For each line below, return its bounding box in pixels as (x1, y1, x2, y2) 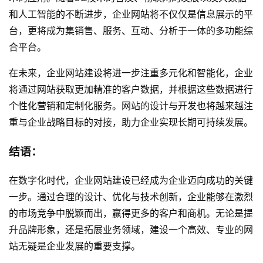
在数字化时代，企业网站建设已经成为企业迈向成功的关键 (9, 173, 253, 187)
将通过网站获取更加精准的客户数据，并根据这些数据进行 (9, 82, 253, 96)
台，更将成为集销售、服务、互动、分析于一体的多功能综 (9, 23, 253, 38)
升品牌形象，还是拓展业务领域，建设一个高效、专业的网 (9, 222, 253, 236)
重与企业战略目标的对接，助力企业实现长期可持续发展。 (9, 115, 253, 129)
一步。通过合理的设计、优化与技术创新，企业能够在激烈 (9, 189, 253, 203)
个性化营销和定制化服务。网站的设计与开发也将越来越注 (9, 99, 253, 113)
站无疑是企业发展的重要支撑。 (9, 238, 140, 252)
